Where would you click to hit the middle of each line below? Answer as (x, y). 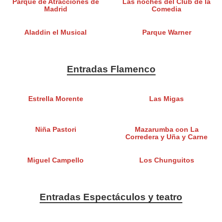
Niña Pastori (55, 130)
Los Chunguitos (166, 161)
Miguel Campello (55, 161)
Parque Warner (166, 33)
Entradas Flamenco (111, 69)
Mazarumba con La (166, 130)
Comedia (166, 9)
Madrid (55, 9)
